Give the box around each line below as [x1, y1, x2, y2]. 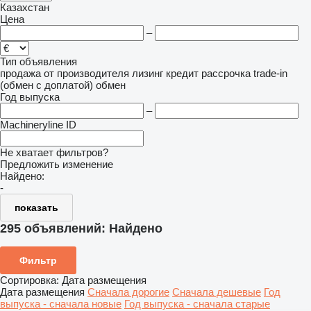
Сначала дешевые [172, 285, 261, 298]
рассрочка [201, 67, 251, 79]
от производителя [44, 67, 129, 79]
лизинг [132, 67, 163, 79]
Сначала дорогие [87, 285, 169, 298]
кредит [166, 67, 199, 79]
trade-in [253, 67, 287, 79]
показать [15, 202, 58, 213]
